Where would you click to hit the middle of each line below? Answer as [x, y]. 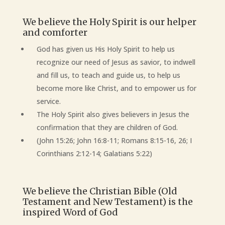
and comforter [55, 32]
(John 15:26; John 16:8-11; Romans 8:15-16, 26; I [114, 140]
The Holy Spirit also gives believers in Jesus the [113, 114]
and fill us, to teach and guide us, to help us [108, 75]
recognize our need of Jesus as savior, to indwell [116, 62]
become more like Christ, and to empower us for [116, 88]
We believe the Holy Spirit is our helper [109, 22]
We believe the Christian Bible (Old [100, 191]
